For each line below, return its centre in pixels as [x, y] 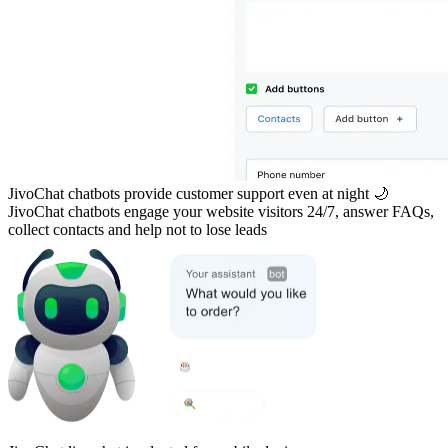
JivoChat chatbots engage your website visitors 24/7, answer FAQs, [221, 211]
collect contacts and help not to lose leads [137, 229]
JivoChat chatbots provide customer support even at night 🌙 [198, 193]
